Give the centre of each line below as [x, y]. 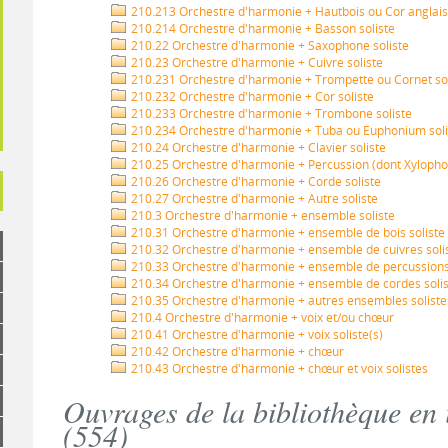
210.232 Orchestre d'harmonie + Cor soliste [251, 96]
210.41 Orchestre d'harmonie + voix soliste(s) [256, 334]
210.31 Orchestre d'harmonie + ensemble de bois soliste [287, 232]
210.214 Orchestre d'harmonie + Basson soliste [262, 28]
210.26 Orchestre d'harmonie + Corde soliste [255, 181]
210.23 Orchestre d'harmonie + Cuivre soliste [256, 62]
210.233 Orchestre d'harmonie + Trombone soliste [270, 113]
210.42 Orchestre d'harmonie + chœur [236, 351]
